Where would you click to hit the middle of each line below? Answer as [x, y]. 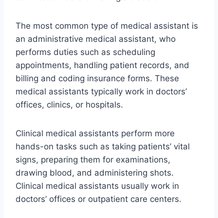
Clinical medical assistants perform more [95, 134]
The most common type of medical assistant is [107, 26]
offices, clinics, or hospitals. [69, 105]
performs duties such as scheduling [85, 52]
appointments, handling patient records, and [102, 65]
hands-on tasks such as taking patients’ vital [103, 147]
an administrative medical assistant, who [96, 39]
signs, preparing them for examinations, [93, 160]
